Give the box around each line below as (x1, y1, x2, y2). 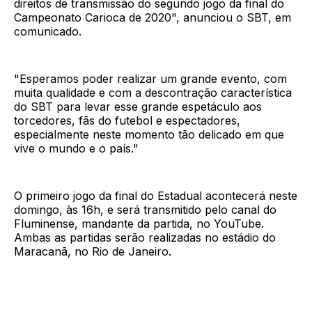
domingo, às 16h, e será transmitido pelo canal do (14, 203, 276, 217)
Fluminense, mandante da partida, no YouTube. (14, 217, 264, 231)
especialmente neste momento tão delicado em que (14, 127, 284, 142)
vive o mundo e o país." (14, 141, 139, 156)
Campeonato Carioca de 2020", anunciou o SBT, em (14, 10, 291, 25)
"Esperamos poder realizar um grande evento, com (14, 72, 287, 86)
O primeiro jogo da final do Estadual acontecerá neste (14, 189, 297, 203)
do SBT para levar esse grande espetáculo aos (14, 100, 262, 114)
